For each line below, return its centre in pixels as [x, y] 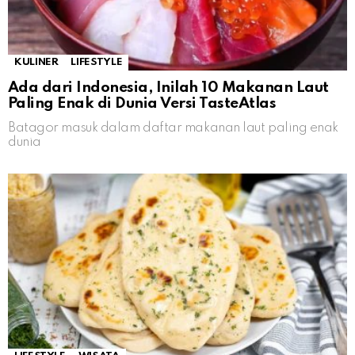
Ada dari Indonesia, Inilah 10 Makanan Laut [168, 88]
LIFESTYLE [97, 63]
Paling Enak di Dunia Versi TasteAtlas [142, 104]
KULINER [36, 63]
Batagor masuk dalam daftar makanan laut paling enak [174, 128]
